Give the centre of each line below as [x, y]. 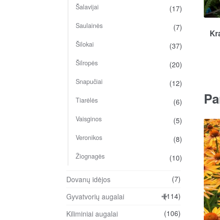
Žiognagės [90, 156]
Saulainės [89, 25]
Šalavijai [87, 7]
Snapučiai [89, 81]
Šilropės [86, 63]
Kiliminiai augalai [92, 213]
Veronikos [89, 137]
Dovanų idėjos [88, 179]
